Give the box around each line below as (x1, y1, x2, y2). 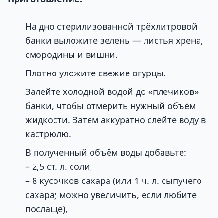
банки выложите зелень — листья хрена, (25, 35, 203, 47)
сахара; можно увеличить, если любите (25, 189, 197, 201)
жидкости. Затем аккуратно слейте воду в (25, 114, 206, 126)
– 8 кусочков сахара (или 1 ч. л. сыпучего (25, 175, 202, 187)
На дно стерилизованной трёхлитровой (25, 20, 198, 33)
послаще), (25, 203, 68, 215)
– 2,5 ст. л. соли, (25, 161, 92, 173)
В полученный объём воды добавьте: (25, 146, 186, 159)
